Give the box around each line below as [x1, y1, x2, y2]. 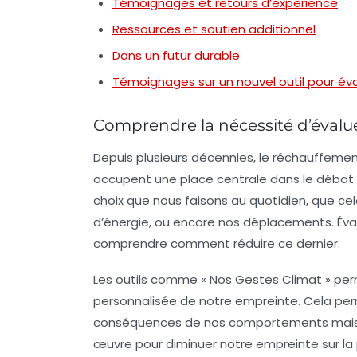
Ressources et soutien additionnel [112, 21, 316, 38]
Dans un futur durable [112, 47, 240, 65]
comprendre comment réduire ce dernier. [93, 235, 340, 253]
